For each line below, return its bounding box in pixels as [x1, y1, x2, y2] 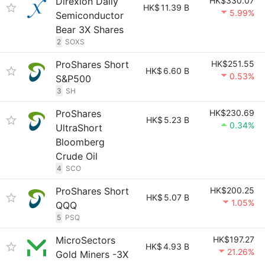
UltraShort [56, 122, 102, 134]
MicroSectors [56, 234, 115, 246]
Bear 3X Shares [56, 24, 124, 35]
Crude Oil [56, 150, 98, 162]
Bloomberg [56, 136, 105, 148]
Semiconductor [56, 9, 124, 21]
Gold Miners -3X [56, 248, 128, 260]
